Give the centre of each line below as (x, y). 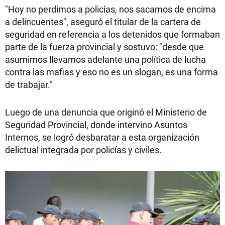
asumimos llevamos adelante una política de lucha (105, 59)
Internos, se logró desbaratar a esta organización (102, 137)
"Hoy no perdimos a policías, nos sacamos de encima (110, 9)
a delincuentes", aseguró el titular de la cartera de (103, 22)
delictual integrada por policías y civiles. (83, 150)
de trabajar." (29, 84)
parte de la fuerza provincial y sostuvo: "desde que (104, 47)
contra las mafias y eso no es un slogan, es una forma (111, 72)
